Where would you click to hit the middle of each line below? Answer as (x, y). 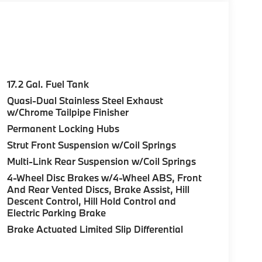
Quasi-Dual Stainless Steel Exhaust (85, 100)
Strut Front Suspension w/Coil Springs (91, 144)
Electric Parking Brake (56, 212)
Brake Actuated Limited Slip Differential (95, 229)
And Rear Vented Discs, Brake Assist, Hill (98, 189)
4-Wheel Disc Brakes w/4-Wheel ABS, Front (105, 177)
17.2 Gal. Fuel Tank (48, 84)
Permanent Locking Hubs (63, 128)
